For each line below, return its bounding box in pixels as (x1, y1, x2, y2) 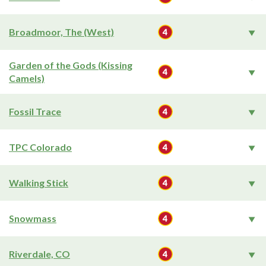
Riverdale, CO (9, 248, 70, 259)
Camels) (9, 72, 45, 84)
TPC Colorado (9, 141, 72, 153)
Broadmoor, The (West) (9, 26, 114, 37)
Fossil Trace (9, 106, 61, 117)
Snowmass (9, 213, 56, 224)
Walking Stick (9, 177, 68, 188)
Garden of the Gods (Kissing (9, 59, 132, 71)
